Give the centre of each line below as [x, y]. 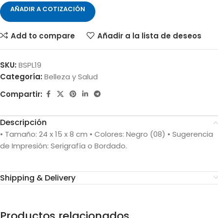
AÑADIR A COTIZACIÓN [48, 9]
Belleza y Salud [71, 77]
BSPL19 [30, 65]
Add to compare [43, 36]
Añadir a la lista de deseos [149, 36]
